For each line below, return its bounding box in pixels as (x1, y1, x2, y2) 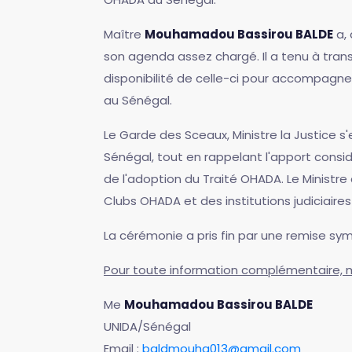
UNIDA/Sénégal (104, 317, 191, 335)
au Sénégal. (104, 91, 172, 108)
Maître (104, 25, 145, 42)
